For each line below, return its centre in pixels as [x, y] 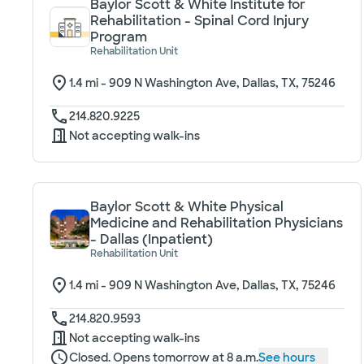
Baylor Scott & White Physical [187, 207]
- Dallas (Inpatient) [152, 239]
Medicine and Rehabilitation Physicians [217, 223]
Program [119, 37]
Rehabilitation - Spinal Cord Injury [199, 21]
